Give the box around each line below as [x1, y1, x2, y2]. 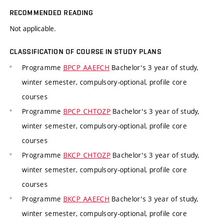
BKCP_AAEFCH [63, 194, 109, 204]
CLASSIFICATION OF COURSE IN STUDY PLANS [10, 48, 162, 56]
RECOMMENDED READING [10, 9, 94, 17]
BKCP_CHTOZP [63, 150, 110, 160]
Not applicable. [10, 24, 56, 34]
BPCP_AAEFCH [63, 63, 109, 73]
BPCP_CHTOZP [63, 107, 110, 116]
